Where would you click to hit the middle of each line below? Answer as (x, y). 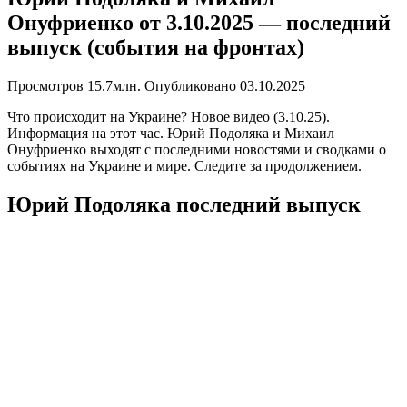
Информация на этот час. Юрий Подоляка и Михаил (171, 133)
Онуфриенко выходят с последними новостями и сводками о (197, 149)
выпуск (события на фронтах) (156, 47)
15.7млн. (114, 85)
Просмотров (45, 85)
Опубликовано (190, 85)
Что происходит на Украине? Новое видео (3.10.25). (169, 116)
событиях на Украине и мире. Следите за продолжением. (184, 165)
